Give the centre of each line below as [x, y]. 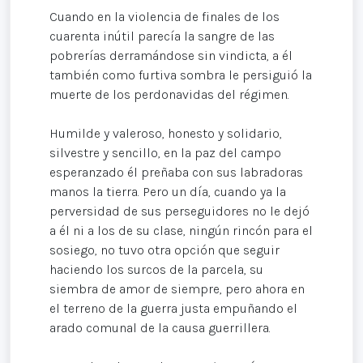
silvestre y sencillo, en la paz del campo [165, 153]
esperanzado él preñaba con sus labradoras [176, 173]
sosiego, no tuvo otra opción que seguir [164, 250]
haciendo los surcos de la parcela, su [156, 270]
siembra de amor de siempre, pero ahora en [177, 289]
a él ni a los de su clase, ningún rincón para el [181, 231]
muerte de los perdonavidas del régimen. [169, 95]
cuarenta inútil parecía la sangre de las [162, 36]
